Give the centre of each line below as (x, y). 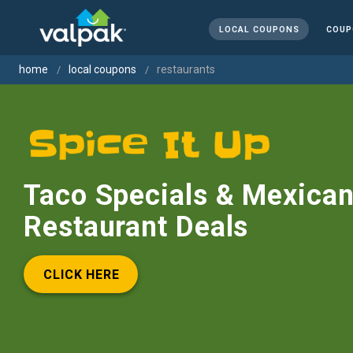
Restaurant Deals (136, 227)
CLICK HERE (82, 274)
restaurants (186, 69)
